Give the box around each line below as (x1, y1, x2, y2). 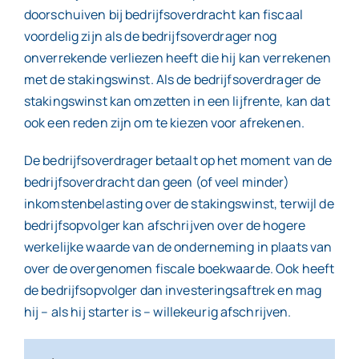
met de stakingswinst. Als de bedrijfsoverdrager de (23, 71, 321, 89)
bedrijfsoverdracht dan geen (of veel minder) (23, 173, 290, 192)
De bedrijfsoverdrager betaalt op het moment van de (23, 151, 333, 170)
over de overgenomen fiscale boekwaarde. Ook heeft (23, 260, 335, 278)
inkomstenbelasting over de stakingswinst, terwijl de (23, 195, 334, 213)
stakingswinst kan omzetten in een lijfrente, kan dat (23, 92, 330, 111)
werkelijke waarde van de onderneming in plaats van (23, 238, 333, 256)
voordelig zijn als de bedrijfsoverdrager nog (23, 27, 277, 46)
